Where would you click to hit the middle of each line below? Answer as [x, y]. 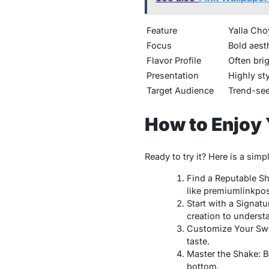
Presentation [172, 76]
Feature [162, 31]
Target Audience [180, 91]
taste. [198, 241]
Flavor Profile [174, 61]
